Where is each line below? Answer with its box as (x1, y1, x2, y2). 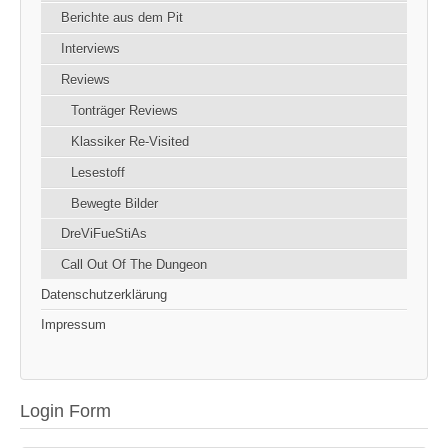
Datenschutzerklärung (41, 286, 167, 302)
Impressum (41, 316, 106, 332)
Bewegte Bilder (71, 195, 158, 211)
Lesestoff (71, 164, 125, 180)
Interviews (61, 40, 120, 56)
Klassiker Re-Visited (71, 133, 189, 149)
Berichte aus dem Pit (61, 9, 183, 25)
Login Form (20, 400, 111, 421)
